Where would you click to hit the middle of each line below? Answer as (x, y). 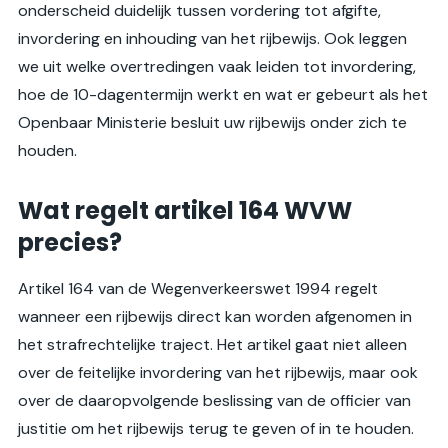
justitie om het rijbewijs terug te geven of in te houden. (216, 429)
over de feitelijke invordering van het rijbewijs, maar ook (218, 373)
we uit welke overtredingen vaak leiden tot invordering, (217, 67)
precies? (70, 243)
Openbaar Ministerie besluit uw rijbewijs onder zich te (212, 123)
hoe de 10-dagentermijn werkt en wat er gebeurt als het (223, 95)
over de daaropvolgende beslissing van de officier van (214, 401)
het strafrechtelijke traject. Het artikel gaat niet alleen (212, 345)
